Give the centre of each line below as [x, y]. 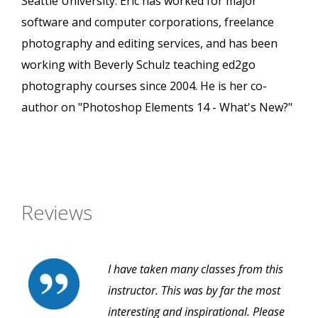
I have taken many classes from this [196, 269]
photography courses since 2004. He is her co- [144, 86]
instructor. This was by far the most [194, 291]
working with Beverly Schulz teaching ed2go [138, 65]
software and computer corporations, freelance [148, 22]
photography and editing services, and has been [149, 44]
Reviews [57, 213]
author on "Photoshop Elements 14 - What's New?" [157, 108]
